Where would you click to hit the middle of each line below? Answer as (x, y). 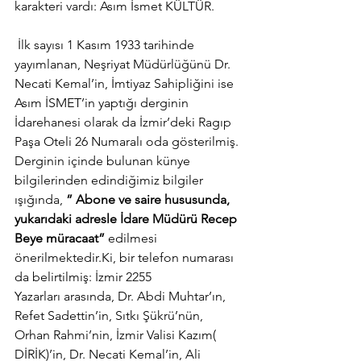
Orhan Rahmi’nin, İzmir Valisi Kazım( (117, 335)
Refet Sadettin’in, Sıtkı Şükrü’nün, (110, 315)
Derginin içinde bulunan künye (104, 161)
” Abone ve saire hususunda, (148, 199)
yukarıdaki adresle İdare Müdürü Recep (127, 219)
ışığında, (39, 199)
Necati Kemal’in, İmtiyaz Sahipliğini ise (126, 83)
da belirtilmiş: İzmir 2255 (83, 277)
